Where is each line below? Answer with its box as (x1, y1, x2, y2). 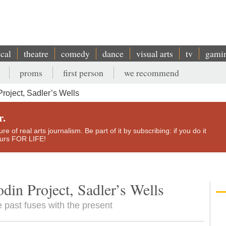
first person (63, 67, 103, 79)
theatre (24, 47, 48, 60)
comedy (61, 47, 90, 60)
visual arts (136, 47, 173, 60)
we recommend (124, 67, 179, 79)
